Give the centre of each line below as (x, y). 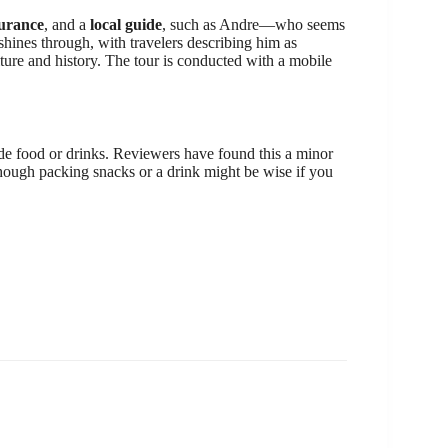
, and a (67, 24)
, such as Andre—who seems (253, 24)
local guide (126, 24)
